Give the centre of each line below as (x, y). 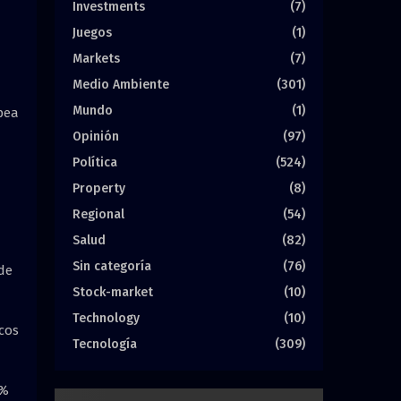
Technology (106, 318)
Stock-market (113, 292)
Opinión (96, 136)
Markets (96, 58)
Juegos (92, 32)
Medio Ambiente (121, 84)
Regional (98, 214)
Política (95, 162)
